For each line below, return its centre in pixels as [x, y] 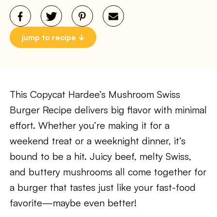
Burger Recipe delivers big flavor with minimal [108, 110]
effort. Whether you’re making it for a [90, 125]
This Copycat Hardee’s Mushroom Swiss [95, 94]
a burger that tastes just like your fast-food [103, 187]
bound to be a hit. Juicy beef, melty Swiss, [101, 156]
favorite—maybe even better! [73, 203]
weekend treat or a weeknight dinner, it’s [98, 141]
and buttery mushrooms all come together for [108, 172]
